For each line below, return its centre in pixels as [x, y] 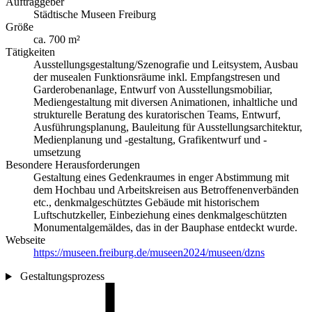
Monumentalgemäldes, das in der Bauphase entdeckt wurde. [165, 228]
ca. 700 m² [57, 40]
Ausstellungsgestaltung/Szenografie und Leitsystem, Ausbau [166, 65]
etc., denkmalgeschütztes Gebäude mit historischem [146, 203]
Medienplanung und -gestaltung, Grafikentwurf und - [150, 140]
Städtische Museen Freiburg [95, 15]
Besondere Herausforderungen [73, 165]
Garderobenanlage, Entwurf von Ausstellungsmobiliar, [153, 90]
